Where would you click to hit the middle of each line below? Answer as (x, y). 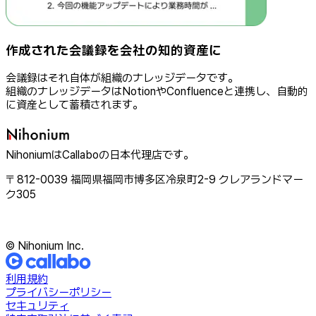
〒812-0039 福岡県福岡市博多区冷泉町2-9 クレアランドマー (154, 180)
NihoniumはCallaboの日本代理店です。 (100, 155)
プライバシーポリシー (59, 293)
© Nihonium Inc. (45, 246)
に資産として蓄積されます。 (74, 105)
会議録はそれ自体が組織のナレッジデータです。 (122, 78)
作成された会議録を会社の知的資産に (114, 50)
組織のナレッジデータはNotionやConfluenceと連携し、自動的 (157, 92)
